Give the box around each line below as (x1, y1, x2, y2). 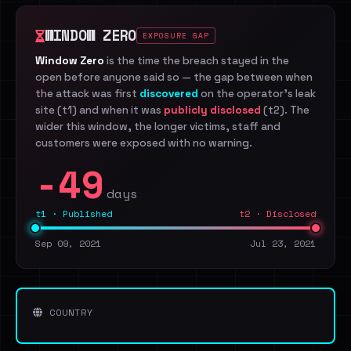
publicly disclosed (164, 103, 261, 117)
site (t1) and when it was (35, 103, 164, 117)
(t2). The (261, 103, 309, 117)
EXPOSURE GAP (142, 31, 210, 41)
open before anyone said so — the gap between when (35, 71, 313, 84)
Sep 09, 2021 (35, 237, 101, 250)
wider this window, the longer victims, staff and (35, 120, 280, 133)
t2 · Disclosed (239, 207, 316, 220)
